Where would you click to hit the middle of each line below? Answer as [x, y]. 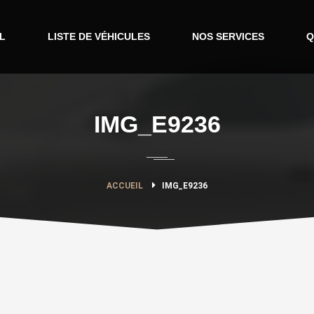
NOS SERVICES [228, 36]
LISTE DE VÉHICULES [99, 36]
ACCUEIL [125, 186]
